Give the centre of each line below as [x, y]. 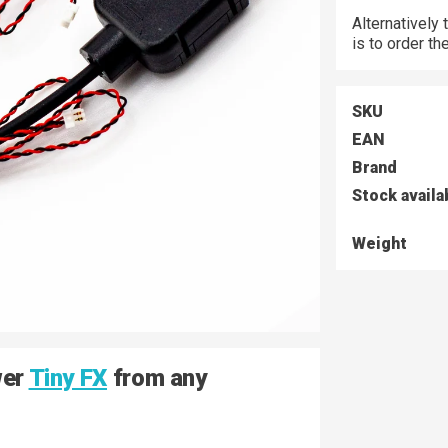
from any [157, 378]
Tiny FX [68, 378]
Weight [379, 243]
